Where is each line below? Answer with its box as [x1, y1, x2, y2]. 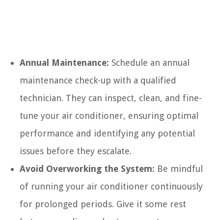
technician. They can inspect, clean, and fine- [20, 93, 202, 104]
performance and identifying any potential [20, 128, 195, 139]
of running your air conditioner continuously [20, 181, 203, 192]
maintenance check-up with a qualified [20, 75, 176, 86]
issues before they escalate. [20, 146, 132, 157]
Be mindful [155, 164, 203, 174]
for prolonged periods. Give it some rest [20, 199, 186, 210]
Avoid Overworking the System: [20, 164, 155, 174]
